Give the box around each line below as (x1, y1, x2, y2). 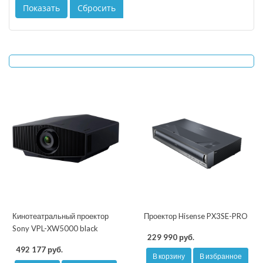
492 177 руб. (16, 245, 63, 255)
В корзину (153, 252, 185, 261)
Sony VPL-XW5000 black (12, 224, 98, 234)
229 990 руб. (147, 232, 194, 242)
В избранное (200, 252, 242, 261)
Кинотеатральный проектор (12, 211, 109, 221)
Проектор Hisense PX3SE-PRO (144, 211, 248, 221)
